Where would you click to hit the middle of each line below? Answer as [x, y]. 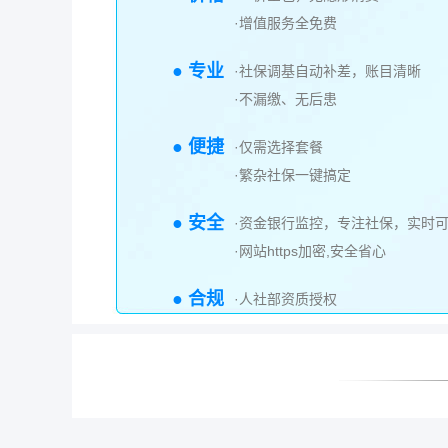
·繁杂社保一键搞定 [292, 175]
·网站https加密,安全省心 [310, 251]
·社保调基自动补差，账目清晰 [327, 71]
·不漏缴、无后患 [285, 99]
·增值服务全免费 [285, 23]
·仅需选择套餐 [278, 147]
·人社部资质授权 [285, 299]
